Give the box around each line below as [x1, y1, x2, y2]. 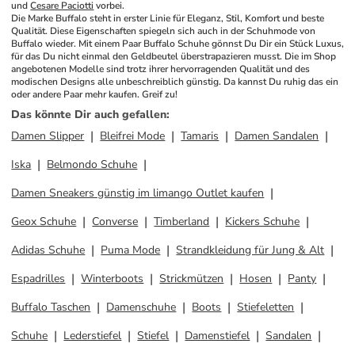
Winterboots [81, 271, 144, 286]
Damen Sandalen [235, 128, 319, 143]
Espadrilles [11, 271, 66, 286]
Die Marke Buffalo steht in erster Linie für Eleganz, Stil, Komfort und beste [11, 12, 325, 25]
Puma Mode [101, 242, 161, 258]
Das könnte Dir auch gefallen [11, 107, 167, 122]
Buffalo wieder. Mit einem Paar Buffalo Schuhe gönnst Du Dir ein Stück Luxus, [11, 37, 345, 50]
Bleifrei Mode [100, 128, 166, 143]
